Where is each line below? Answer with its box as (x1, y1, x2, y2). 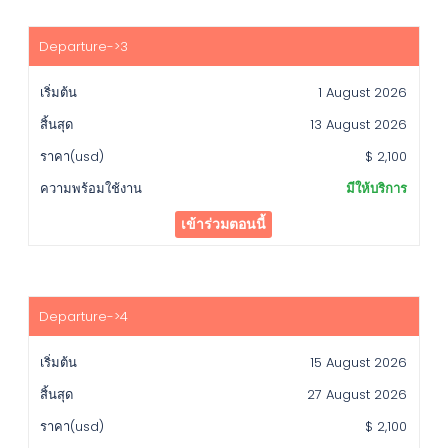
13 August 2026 (310, 115, 408, 135)
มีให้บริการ (346, 179, 408, 199)
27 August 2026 (307, 385, 408, 405)
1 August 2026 (318, 83, 408, 103)
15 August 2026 (310, 353, 408, 373)
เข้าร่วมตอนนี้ (181, 214, 267, 235)
